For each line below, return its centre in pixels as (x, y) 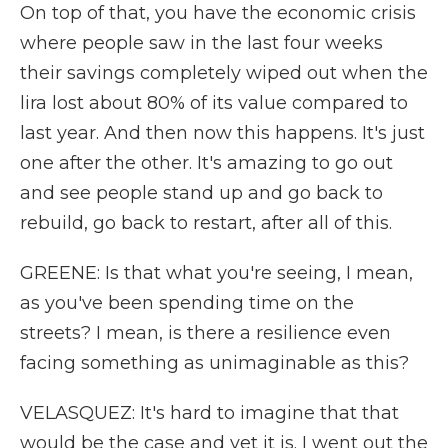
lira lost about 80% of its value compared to (214, 103)
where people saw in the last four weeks (201, 43)
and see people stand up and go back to (201, 193)
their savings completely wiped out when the (224, 73)
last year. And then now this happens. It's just (222, 133)
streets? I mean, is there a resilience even (205, 333)
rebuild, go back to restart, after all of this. (206, 223)
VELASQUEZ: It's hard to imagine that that (209, 413)
